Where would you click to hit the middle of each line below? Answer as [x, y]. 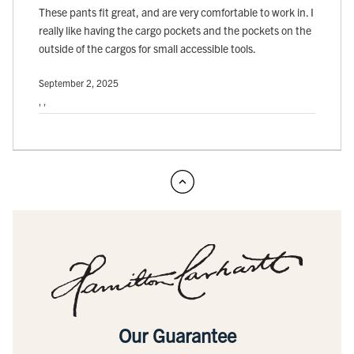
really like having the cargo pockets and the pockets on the [175, 30]
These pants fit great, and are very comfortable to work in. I [176, 11]
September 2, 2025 [79, 82]
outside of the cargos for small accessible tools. [147, 48]
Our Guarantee [177, 335]
